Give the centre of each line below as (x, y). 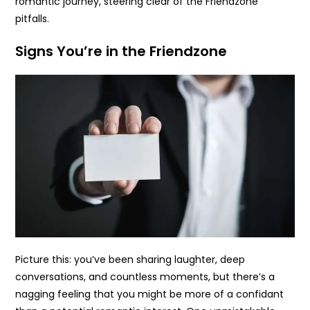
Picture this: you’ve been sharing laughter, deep (130, 260)
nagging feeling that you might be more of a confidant (150, 294)
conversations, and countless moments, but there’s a (145, 277)
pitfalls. (33, 18)
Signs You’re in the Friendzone (121, 51)
